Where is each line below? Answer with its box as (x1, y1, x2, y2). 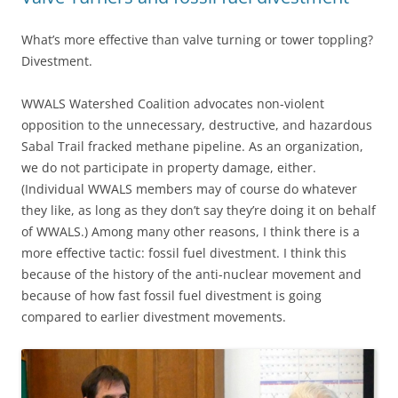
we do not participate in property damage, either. (21, 158, 316, 176)
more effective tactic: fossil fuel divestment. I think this (21, 243, 346, 261)
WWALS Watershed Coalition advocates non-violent (21, 94, 324, 112)
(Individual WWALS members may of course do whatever (21, 179, 357, 197)
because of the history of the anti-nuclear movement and (21, 265, 362, 283)
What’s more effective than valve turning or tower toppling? (21, 30, 373, 48)
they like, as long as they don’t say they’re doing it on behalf (21, 201, 376, 219)
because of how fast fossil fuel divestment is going (21, 286, 322, 304)
